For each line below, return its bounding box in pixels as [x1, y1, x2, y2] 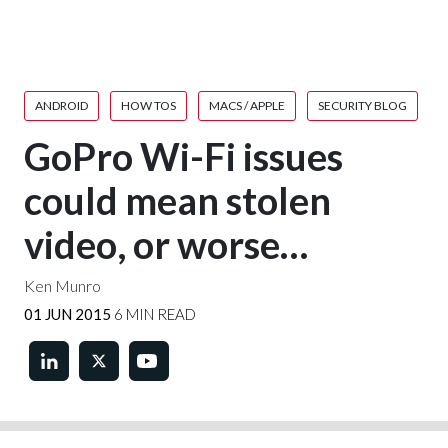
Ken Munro [24, 276, 101, 295]
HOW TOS [121, 98, 176, 113]
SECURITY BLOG [318, 98, 407, 113]
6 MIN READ [111, 305, 196, 323]
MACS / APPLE [209, 98, 285, 113]
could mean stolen [24, 177, 331, 223]
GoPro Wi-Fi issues [24, 133, 343, 179]
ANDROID [35, 98, 88, 113]
